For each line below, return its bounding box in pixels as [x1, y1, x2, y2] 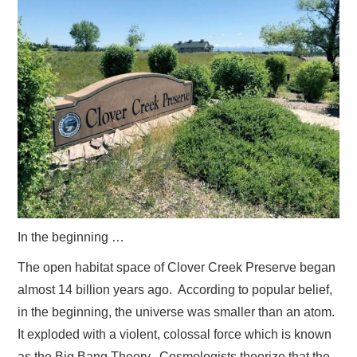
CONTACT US [33, 48, 114, 66]
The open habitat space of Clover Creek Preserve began [18, 261, 336, 275]
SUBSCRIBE [33, 88, 103, 107]
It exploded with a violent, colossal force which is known [18, 328, 332, 342]
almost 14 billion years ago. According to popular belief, [18, 283, 333, 297]
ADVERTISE [33, 7, 101, 25]
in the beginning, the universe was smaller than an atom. [18, 305, 339, 320]
